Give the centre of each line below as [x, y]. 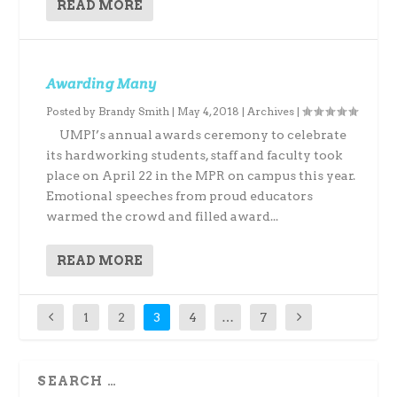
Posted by [73, 111]
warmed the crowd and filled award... [163, 216]
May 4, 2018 [209, 111]
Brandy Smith [134, 111]
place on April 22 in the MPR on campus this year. [201, 175]
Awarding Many [102, 84]
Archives [271, 111]
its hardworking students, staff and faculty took [195, 155]
